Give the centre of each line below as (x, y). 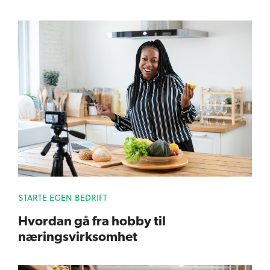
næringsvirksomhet (78, 236)
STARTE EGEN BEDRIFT (63, 197)
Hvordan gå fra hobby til (92, 220)
